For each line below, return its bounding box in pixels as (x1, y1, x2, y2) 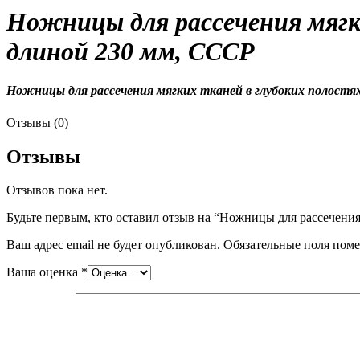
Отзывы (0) (6, 115, 68, 129)
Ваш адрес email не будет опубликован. (6, 238, 220, 252)
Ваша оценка (6, 265, 81, 280)
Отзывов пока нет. (6, 183, 108, 198)
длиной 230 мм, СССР (6, 36, 255, 66)
